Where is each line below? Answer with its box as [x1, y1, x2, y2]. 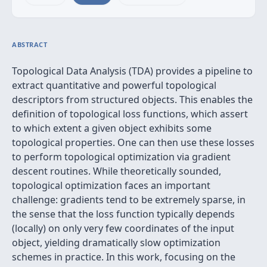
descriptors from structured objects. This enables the [12, 93, 253, 106]
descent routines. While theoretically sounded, [12, 164, 221, 178]
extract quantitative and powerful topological [12, 79, 216, 92]
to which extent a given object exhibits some [12, 122, 212, 135]
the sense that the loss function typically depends [12, 207, 235, 221]
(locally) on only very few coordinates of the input [12, 222, 234, 235]
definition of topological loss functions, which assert [12, 107, 248, 120]
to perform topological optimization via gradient [12, 150, 231, 163]
